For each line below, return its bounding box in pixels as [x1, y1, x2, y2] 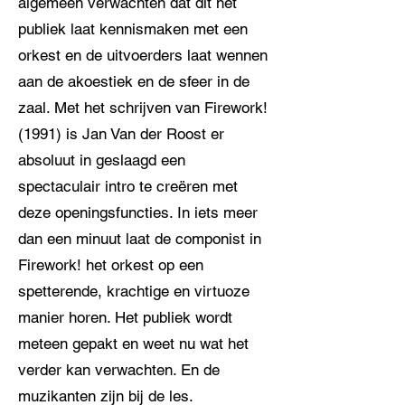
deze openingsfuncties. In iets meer [18, 203, 258, 221]
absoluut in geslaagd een [18, 151, 185, 169]
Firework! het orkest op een [18, 256, 203, 274]
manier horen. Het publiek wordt [18, 308, 232, 326]
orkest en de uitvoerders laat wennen [18, 46, 268, 64]
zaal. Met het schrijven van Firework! [18, 99, 268, 117]
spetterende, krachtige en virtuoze [18, 282, 250, 300]
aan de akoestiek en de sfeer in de [18, 72, 250, 90]
